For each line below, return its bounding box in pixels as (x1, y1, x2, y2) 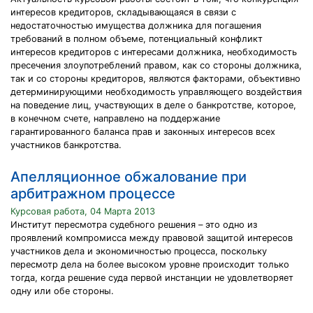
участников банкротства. (10, 140, 122, 150)
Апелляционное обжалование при (10, 168, 247, 185)
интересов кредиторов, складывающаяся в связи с (10, 7, 236, 17)
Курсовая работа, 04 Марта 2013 (10, 206, 155, 217)
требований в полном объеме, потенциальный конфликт (10, 34, 263, 44)
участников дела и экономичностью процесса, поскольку (10, 246, 267, 256)
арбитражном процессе (10, 185, 175, 202)
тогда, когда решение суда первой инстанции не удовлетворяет (10, 272, 293, 283)
